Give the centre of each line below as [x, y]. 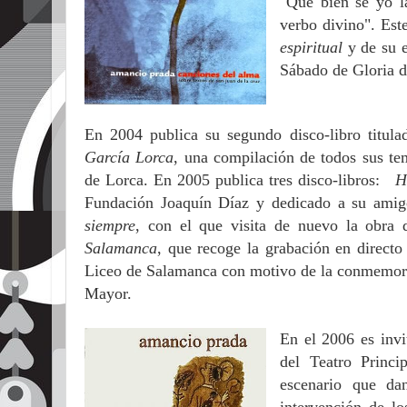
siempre [110, 226]
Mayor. [108, 294]
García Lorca [129, 158]
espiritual [313, 47]
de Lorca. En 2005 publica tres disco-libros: [240, 180]
